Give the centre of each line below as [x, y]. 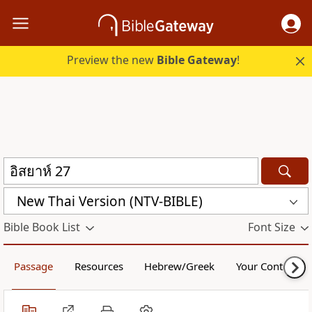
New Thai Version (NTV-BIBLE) [110, 201]
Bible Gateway [197, 60]
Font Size [271, 227]
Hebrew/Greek [180, 266]
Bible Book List [42, 227]
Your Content [267, 266]
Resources [99, 266]
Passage [34, 266]
